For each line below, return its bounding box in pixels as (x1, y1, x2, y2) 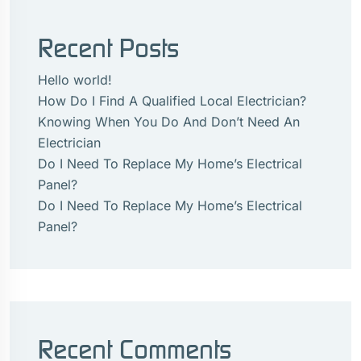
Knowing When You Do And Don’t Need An (38, 114, 300, 130)
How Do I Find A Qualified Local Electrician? (38, 93, 306, 109)
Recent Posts (38, 31, 179, 64)
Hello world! (38, 72, 112, 88)
